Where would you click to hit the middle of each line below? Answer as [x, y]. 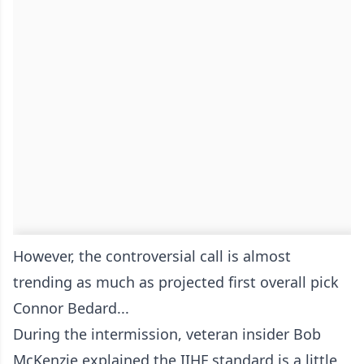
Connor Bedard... [71, 308]
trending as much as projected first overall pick [176, 282]
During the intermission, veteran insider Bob [167, 334]
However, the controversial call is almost [152, 256]
